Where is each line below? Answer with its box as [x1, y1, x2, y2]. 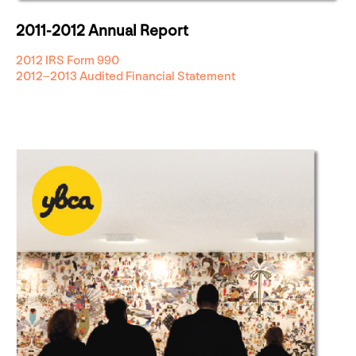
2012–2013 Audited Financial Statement [16, 69, 235, 85]
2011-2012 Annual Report [16, 21, 188, 41]
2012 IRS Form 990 [16, 53, 119, 69]
